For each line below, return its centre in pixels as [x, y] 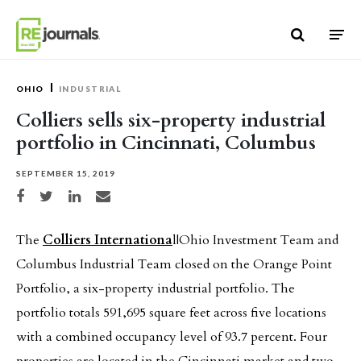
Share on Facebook [46, 194]
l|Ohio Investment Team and [255, 240]
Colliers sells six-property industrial [171, 120]
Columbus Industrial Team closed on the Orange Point [174, 264]
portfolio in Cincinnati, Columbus [166, 143]
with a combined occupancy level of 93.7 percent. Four [172, 337]
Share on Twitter [66, 194]
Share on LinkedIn [98, 194]
